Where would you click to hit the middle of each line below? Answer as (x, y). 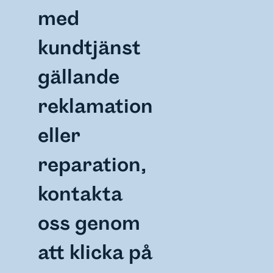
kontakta (80, 194)
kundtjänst (90, 48)
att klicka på (95, 253)
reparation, (92, 165)
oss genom (89, 224)
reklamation (96, 107)
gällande (79, 77)
